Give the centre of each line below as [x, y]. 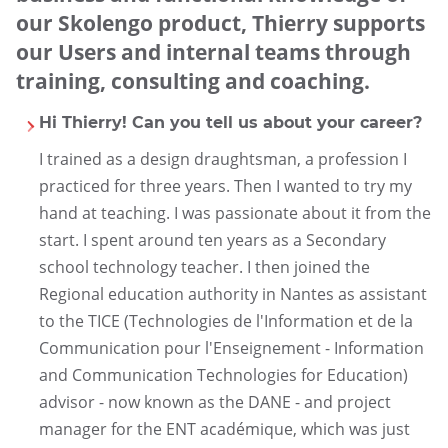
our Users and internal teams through [213, 51]
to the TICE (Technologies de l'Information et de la [225, 320]
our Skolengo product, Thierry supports [220, 22]
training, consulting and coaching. [193, 80]
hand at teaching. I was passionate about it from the [234, 212]
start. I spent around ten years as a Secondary [212, 239]
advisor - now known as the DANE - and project [214, 401]
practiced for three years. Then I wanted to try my [225, 185]
